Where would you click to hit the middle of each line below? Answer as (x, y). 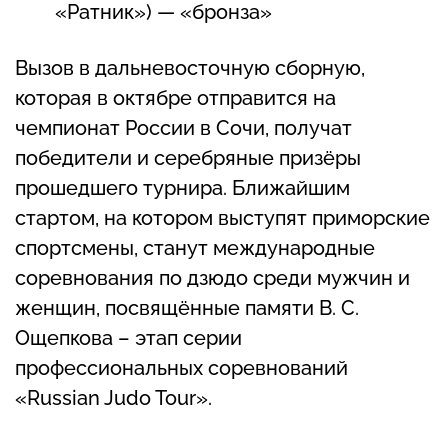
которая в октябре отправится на (175, 98)
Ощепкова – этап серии (128, 338)
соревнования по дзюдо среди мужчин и (212, 278)
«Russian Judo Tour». (113, 398)
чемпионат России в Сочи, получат (183, 128)
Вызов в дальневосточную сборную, (190, 68)
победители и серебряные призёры (188, 158)
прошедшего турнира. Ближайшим (182, 188)
